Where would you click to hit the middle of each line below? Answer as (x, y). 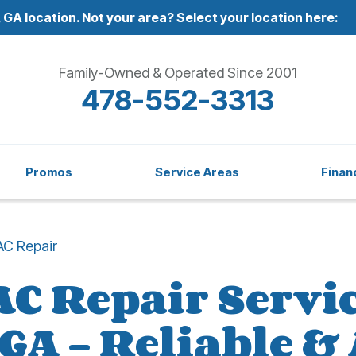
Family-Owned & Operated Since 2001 (178, 72)
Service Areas (197, 172)
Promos (49, 172)
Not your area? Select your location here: (209, 17)
